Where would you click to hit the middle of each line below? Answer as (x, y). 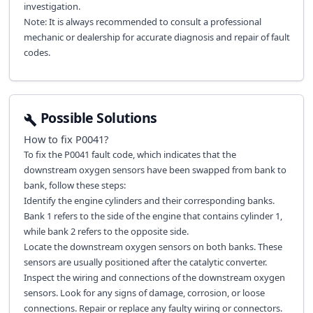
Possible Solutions (99, 117)
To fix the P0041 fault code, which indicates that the (130, 155)
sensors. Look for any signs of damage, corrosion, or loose (144, 293)
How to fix (49, 139)
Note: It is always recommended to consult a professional (142, 21)
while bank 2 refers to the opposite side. (106, 232)
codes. (37, 52)
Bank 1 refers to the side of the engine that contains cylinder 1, (153, 216)
